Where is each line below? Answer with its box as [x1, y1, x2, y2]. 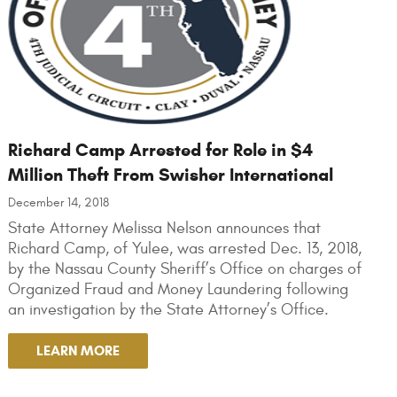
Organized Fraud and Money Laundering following [7, 280, 348, 300]
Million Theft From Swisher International [7, 164, 333, 187]
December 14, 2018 [7, 195, 109, 211]
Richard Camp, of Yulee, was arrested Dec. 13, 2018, [7, 239, 362, 259]
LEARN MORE [35, 342, 120, 360]
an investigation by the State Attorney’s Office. [7, 300, 329, 320]
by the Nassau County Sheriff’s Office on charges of [7, 260, 362, 279]
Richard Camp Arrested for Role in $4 [7, 139, 313, 162]
